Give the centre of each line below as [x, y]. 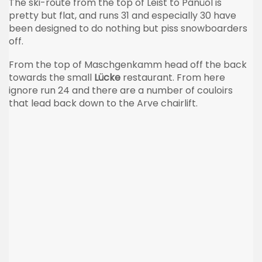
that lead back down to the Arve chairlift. [103, 103]
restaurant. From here [174, 77]
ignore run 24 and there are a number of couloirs [121, 90]
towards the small [51, 77]
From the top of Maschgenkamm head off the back [128, 64]
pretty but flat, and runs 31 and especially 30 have [123, 15]
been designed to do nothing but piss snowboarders [128, 28]
